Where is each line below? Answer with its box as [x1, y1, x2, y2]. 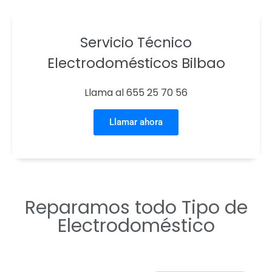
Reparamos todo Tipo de [24, 195, 248, 220]
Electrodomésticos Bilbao [47, 53, 225, 73]
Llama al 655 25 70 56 [84, 85, 188, 100]
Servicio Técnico [80, 32, 192, 52]
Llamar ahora [109, 116, 163, 127]
